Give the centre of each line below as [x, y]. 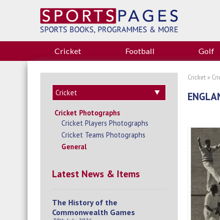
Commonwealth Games [94, 212]
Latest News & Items [96, 174]
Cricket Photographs [87, 113]
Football [140, 51]
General [74, 147]
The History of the [85, 203]
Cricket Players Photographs [105, 123]
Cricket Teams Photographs [104, 135]
